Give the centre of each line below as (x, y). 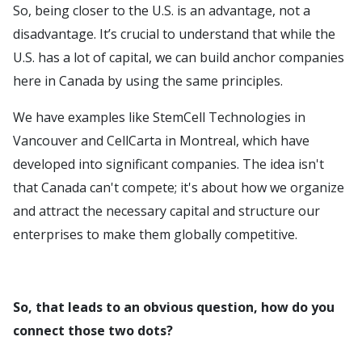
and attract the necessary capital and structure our (166, 211)
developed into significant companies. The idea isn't (168, 164)
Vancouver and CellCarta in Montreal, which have (161, 141)
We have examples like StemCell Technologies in (159, 117)
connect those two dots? (93, 330)
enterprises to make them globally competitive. (155, 234)
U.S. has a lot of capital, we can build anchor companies (179, 57)
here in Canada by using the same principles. (149, 81)
